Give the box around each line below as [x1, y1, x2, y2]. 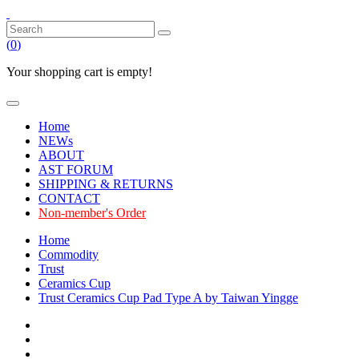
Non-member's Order [38, 206, 146, 220]
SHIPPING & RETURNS [38, 177, 173, 191]
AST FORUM [38, 163, 113, 176]
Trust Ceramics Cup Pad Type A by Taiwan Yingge [38, 291, 298, 305]
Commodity [38, 248, 99, 261]
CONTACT [38, 192, 100, 205]
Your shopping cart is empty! [6, 65, 152, 79]
